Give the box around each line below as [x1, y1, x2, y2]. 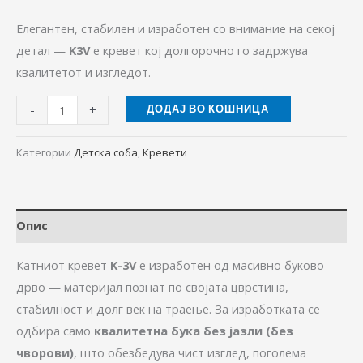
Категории [16, 144, 74, 160]
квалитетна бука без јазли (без [94, 322, 293, 340]
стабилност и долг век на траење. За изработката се [16, 301, 320, 318]
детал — [16, 42, 69, 59]
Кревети [143, 144, 187, 160]
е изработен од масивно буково [136, 257, 324, 274]
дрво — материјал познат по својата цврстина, [16, 279, 288, 296]
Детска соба [74, 144, 138, 160]
